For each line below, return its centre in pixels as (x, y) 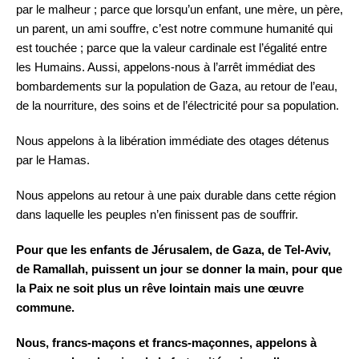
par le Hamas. (53, 160)
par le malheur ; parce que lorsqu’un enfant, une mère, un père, (179, 9)
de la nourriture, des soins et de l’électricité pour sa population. (177, 105)
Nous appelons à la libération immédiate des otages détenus (173, 141)
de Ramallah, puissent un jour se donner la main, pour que (179, 269)
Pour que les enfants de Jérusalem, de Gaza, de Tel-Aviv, (173, 250)
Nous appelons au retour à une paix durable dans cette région (176, 195)
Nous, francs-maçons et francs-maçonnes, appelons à (166, 343)
